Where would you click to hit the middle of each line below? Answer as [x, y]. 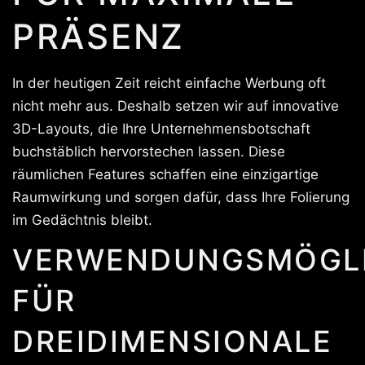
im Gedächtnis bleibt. [82, 220]
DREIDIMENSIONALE [172, 341]
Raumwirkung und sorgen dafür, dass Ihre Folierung [181, 197]
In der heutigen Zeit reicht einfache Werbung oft [169, 83]
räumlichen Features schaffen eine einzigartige [165, 174]
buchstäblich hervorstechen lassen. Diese [149, 151]
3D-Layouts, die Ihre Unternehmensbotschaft [161, 128]
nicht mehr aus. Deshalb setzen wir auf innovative [176, 106]
